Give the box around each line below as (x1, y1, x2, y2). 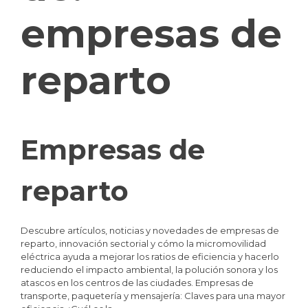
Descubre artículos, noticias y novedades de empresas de (21, 225, 279, 236)
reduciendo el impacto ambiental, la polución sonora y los (21, 264, 278, 276)
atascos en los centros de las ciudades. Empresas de (21, 277, 254, 289)
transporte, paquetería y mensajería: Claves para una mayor (21, 290, 285, 302)
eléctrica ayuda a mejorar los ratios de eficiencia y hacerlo (21, 251, 279, 263)
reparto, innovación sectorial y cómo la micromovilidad (21, 238, 266, 250)
